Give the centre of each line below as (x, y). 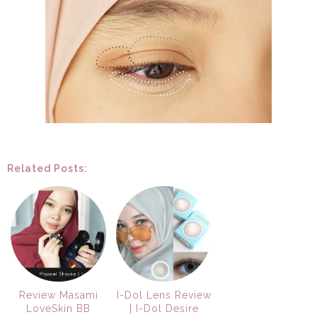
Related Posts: (47, 169)
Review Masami (58, 295)
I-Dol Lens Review (164, 295)
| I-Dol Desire (164, 309)
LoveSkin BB (58, 309)
